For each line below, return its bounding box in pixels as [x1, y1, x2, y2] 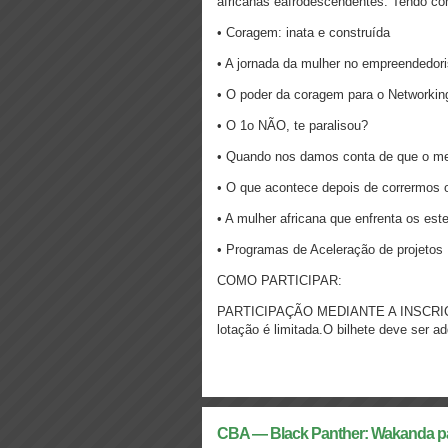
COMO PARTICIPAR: [217, 273, 342, 288]
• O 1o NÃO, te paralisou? [217, 118, 368, 133]
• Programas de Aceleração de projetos [217, 242, 443, 257]
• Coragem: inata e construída [217, 25, 390, 40]
